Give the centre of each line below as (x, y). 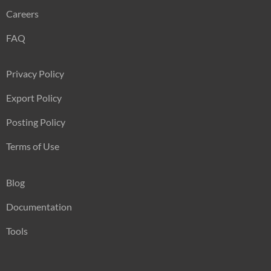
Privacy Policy (35, 74)
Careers (22, 13)
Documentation (39, 206)
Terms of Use (32, 146)
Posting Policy (35, 122)
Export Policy (34, 98)
